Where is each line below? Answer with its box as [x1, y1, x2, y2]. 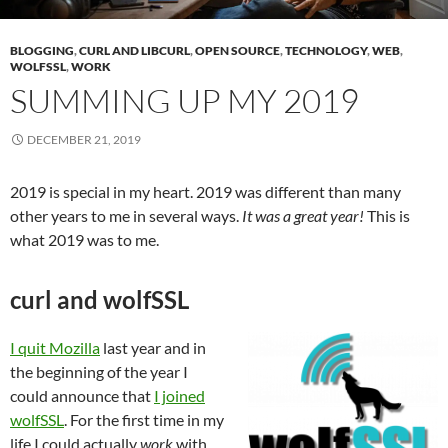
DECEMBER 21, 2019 [27, 131, 141, 147]
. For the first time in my [64, 409, 224, 429]
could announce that [10, 385, 154, 405]
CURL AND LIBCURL [79, 42, 190, 58]
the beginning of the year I [10, 361, 188, 381]
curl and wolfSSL [10, 284, 189, 314]
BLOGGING [10, 42, 74, 58]
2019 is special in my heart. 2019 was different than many [10, 181, 401, 201]
